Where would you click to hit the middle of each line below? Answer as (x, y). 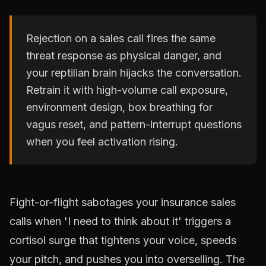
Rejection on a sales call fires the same (121, 38)
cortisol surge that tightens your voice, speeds (123, 240)
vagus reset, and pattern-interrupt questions (134, 124)
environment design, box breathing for (119, 107)
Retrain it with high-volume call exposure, (127, 90)
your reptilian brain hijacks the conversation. (134, 73)
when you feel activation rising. (102, 142)
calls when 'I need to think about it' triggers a (120, 221)
